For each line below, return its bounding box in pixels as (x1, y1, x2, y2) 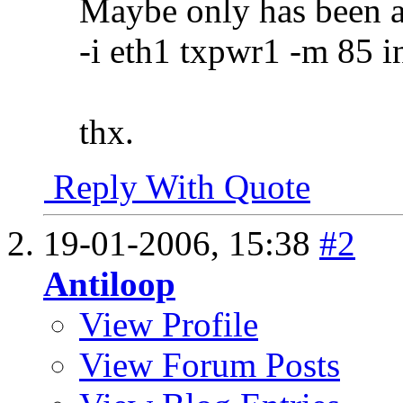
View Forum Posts (79, 345, 340, 385)
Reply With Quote (44, 167, 310, 207)
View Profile (79, 305, 258, 345)
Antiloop (43, 264, 175, 304)
